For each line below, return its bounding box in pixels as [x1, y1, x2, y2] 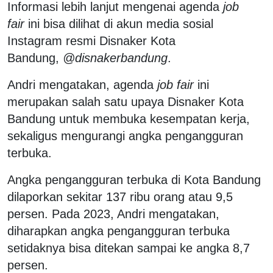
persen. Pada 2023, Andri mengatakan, [7, 207, 219, 221]
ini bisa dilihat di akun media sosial [28, 16, 213, 30]
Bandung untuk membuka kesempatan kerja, [7, 112, 250, 126]
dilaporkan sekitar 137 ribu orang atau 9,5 [7, 190, 233, 204]
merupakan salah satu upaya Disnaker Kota [7, 94, 244, 108]
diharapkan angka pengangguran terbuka [7, 224, 230, 238]
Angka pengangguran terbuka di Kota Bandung [7, 172, 261, 186]
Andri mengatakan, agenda [7, 77, 157, 91]
